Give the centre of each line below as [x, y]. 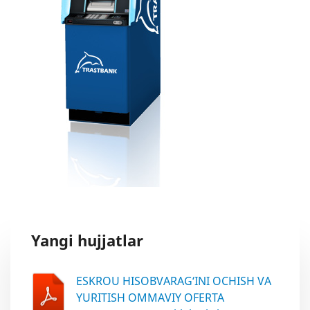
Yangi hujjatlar [87, 240]
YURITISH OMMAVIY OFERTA [150, 298]
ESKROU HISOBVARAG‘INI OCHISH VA [174, 281]
